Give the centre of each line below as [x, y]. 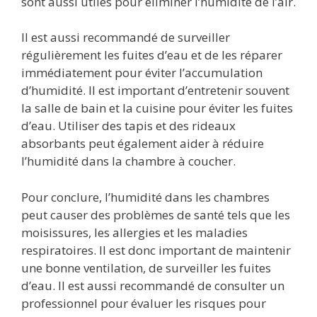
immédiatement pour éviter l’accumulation [142, 73]
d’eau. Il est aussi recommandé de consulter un [153, 285]
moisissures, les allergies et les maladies [134, 232]
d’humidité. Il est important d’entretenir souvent [155, 91]
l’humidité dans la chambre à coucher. [128, 161]
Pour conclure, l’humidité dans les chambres [145, 197]
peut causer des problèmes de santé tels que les [156, 214]
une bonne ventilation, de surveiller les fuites [146, 267]
